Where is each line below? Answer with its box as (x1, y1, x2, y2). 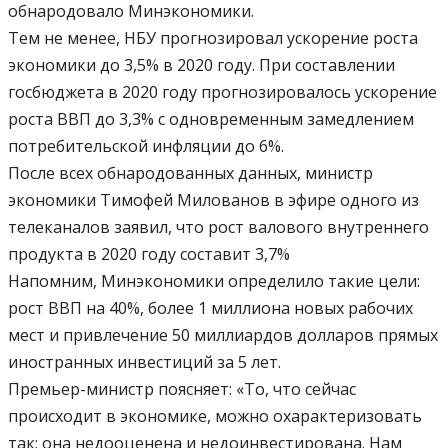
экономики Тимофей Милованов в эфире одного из (8, 189, 419, 212)
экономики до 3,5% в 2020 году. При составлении (8, 54, 395, 77)
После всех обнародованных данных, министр (8, 162, 373, 185)
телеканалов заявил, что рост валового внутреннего (8, 216, 429, 239)
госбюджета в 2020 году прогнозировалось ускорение (8, 81, 437, 104)
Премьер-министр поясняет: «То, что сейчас (8, 378, 356, 401)
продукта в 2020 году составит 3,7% (8, 243, 290, 266)
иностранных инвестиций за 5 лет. (8, 351, 281, 374)
